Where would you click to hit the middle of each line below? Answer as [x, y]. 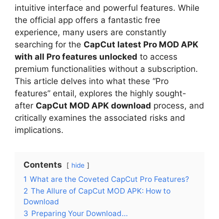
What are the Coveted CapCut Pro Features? [109, 179]
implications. [39, 130]
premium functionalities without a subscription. [106, 69]
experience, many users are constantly [90, 33]
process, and [178, 106]
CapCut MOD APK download [93, 106]
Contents [43, 165]
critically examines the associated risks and [100, 118]
